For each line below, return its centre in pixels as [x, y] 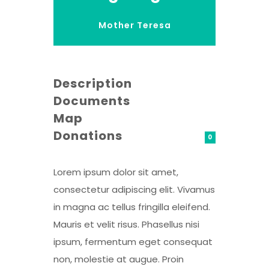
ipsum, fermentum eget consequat [133, 242]
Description [93, 83]
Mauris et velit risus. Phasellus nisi [126, 224]
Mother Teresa [134, 25]
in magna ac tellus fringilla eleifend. [132, 207]
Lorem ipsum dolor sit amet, [116, 172]
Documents [92, 101]
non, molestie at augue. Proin [119, 259]
